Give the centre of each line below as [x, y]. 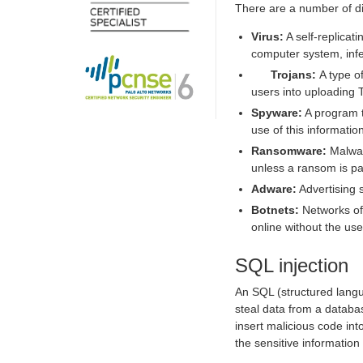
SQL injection [292, 265]
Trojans [291, 74]
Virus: [267, 36]
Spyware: [277, 112]
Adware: [274, 188]
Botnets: [275, 209]
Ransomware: [289, 150]
